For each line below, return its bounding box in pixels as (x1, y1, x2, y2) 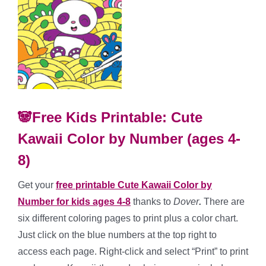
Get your (18, 180, 56, 191)
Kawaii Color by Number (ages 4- (18, 131, 240, 147)
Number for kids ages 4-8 (18, 197, 131, 207)
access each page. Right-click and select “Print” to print (18, 246, 248, 257)
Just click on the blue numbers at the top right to (18, 230, 217, 240)
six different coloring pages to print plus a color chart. (18, 213, 238, 224)
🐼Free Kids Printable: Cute (18, 109, 202, 126)
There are (201, 197, 245, 207)
